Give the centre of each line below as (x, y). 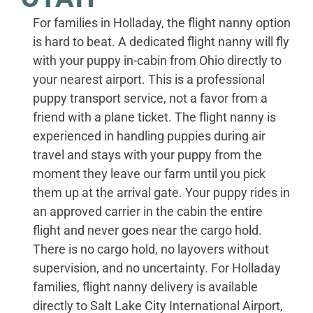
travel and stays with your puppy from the (147, 154)
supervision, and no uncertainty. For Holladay (157, 268)
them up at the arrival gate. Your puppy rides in (161, 192)
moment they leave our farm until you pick (149, 173)
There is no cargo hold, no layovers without (151, 249)
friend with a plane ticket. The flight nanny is (154, 117)
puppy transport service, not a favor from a (150, 98)
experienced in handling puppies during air (149, 136)
